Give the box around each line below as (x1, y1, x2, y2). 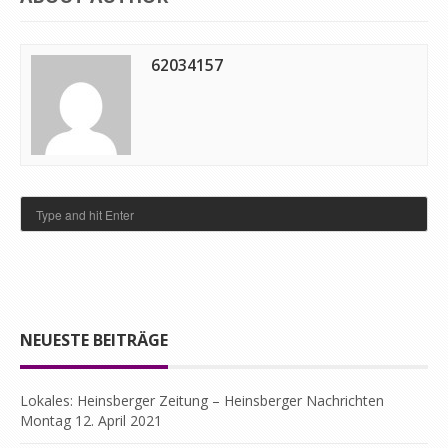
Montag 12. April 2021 (20, 411, 162, 430)
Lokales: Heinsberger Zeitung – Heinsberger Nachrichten (20, 391, 384, 410)
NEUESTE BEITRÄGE (20, 329, 168, 351)
